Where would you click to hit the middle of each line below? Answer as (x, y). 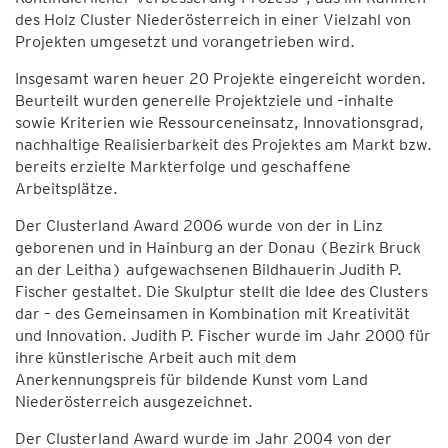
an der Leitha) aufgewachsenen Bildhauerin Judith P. (208, 269)
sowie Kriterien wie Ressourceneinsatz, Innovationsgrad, (219, 122)
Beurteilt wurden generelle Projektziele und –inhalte (204, 100)
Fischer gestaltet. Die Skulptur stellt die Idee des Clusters (221, 291)
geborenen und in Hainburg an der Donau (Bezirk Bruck (218, 247)
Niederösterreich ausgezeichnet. (134, 401)
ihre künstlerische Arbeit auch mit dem (156, 357)
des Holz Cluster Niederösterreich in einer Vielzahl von (213, 19)
